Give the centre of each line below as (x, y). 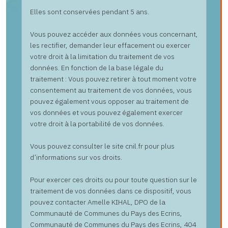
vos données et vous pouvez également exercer (106, 112)
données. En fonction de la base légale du (97, 68)
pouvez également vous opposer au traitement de (109, 101)
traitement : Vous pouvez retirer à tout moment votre (113, 79)
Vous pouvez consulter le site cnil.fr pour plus (102, 146)
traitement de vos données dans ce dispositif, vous (111, 191)
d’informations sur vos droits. (76, 157)
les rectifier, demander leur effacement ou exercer (110, 45)
